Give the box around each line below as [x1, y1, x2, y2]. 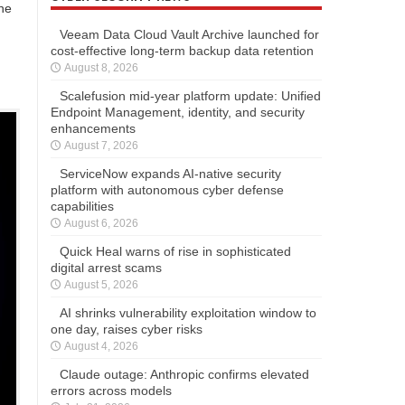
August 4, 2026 [64, 339, 138, 353]
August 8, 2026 [64, 61, 138, 74]
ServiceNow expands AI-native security [60, 165, 281, 181]
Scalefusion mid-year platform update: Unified [60, 88, 321, 103]
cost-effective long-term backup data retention [51, 42, 314, 58]
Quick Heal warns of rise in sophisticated [60, 243, 291, 259]
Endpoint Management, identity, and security [51, 104, 305, 119]
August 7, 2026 [64, 138, 138, 152]
